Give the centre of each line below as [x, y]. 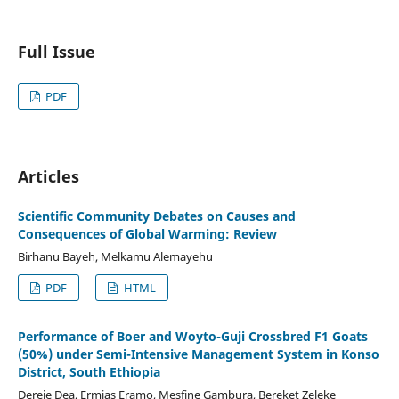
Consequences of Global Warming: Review [147, 233]
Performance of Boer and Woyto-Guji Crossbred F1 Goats [192, 336]
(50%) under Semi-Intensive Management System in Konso [198, 354]
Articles [48, 176]
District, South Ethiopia [89, 371]
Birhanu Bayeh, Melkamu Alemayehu [115, 256]
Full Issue [56, 51]
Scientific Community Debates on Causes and [156, 216]
